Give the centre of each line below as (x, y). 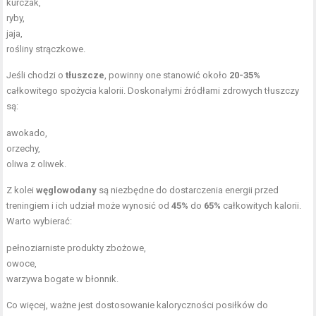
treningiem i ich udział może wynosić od (89, 206)
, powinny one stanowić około (167, 75)
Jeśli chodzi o (36, 75)
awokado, (27, 133)
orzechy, (24, 149)
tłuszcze (85, 75)
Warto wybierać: (39, 221)
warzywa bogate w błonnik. (63, 279)
